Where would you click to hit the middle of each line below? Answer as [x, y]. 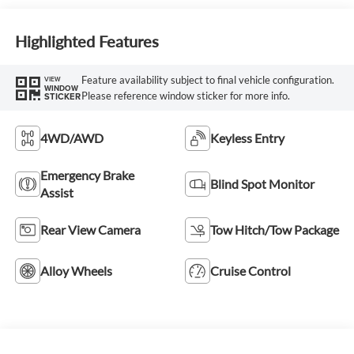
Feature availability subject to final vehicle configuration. [207, 80]
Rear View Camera [90, 229]
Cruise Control [250, 270]
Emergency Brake [87, 175]
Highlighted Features [87, 41]
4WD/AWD [72, 137]
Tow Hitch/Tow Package [275, 229]
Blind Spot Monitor [262, 183]
